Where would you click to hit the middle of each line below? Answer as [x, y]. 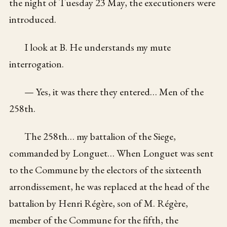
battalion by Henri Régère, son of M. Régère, [99, 203]
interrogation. [37, 64]
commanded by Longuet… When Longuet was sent [111, 153]
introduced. [33, 19]
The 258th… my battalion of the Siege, [100, 136]
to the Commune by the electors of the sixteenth [106, 169]
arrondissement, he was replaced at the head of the [109, 186]
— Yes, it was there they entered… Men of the [114, 91]
